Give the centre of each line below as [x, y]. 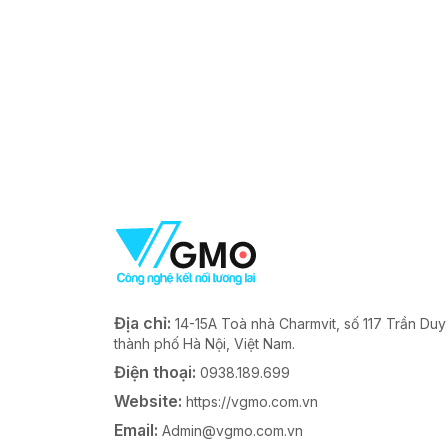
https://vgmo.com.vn [252, 401]
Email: [138, 430]
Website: [150, 401]
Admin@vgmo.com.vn [232, 430]
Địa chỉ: [144, 323]
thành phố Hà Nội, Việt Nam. [204, 343]
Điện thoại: [157, 372]
